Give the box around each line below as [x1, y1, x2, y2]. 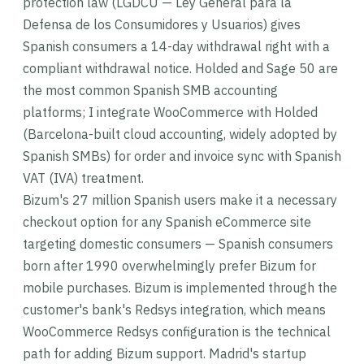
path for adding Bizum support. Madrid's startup [23, 345, 306, 362]
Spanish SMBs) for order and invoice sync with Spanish [23, 148, 341, 164]
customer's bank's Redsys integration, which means [23, 301, 326, 318]
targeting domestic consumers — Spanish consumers [23, 236, 333, 252]
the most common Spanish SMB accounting [23, 82, 278, 98]
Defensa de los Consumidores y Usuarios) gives [23, 16, 301, 32]
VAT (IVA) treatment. [23, 170, 144, 186]
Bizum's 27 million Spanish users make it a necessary [23, 192, 337, 208]
